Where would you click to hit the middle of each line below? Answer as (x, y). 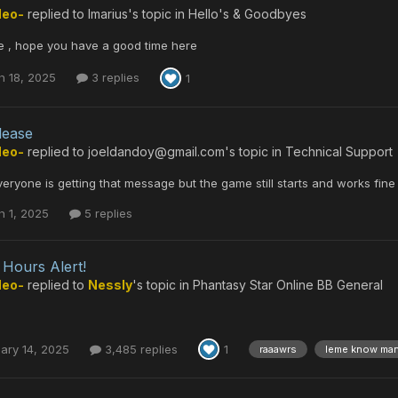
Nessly (110, 285)
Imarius (108, 13)
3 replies (114, 78)
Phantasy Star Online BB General (288, 285)
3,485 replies (139, 349)
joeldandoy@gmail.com (156, 152)
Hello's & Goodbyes (247, 13)
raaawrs (278, 350)
